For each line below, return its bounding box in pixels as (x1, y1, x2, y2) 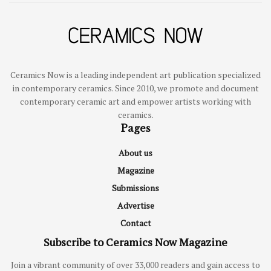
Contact (120, 217, 151, 229)
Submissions (112, 182, 159, 194)
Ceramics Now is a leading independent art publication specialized (10, 69, 261, 81)
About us (119, 147, 152, 159)
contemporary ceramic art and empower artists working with (20, 96, 251, 108)
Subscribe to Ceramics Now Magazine (44, 235, 227, 250)
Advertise (117, 200, 154, 212)
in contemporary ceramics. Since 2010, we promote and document (12, 82, 259, 94)
